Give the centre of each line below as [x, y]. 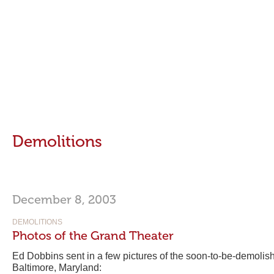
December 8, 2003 [64, 199]
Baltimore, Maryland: [57, 268]
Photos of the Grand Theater [93, 235]
